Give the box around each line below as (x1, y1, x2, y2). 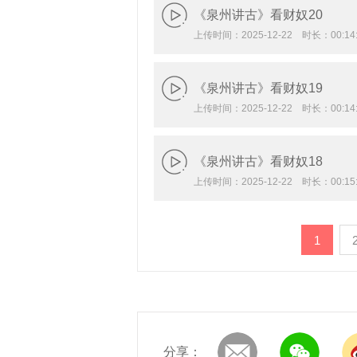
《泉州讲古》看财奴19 (194, 81, 323, 95)
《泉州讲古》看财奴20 (194, 8, 323, 22)
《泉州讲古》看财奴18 (194, 155, 323, 168)
